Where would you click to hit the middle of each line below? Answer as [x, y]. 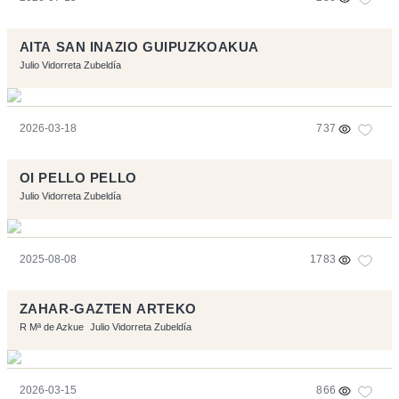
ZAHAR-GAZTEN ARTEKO [108, 309]
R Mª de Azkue [51, 327]
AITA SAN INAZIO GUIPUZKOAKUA [139, 48]
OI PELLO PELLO [78, 179]
